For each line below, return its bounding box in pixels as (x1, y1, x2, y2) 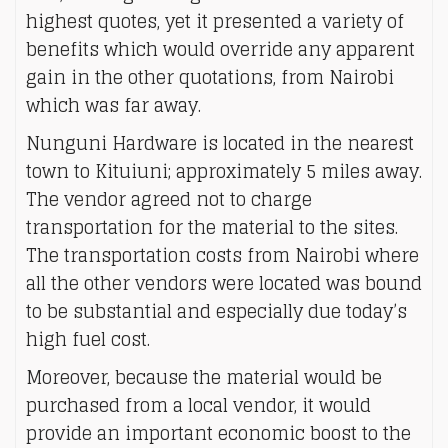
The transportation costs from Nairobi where (26, 239, 419, 271)
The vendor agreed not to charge (26, 183, 312, 215)
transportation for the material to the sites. (26, 211, 398, 243)
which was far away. (26, 89, 201, 121)
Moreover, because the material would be (26, 361, 382, 393)
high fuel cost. (26, 323, 150, 355)
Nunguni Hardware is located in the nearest (26, 127, 414, 159)
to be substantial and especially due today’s (26, 295, 407, 327)
